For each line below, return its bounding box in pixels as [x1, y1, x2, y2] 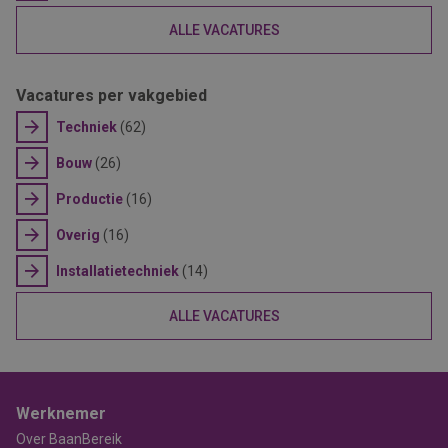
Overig [56, 227, 100, 243]
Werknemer [16, 404, 106, 423]
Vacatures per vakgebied [16, 86, 207, 105]
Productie [56, 191, 123, 207]
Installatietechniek [56, 263, 179, 279]
